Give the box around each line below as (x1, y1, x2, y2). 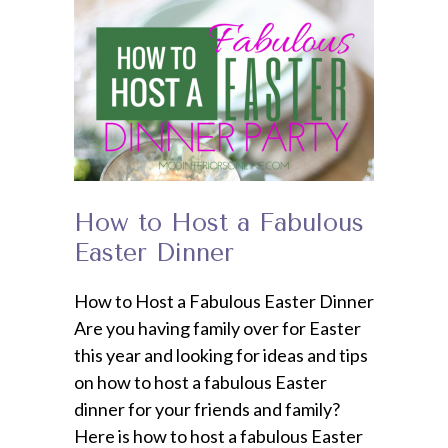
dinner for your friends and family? (74, 397, 340, 420)
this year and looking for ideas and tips (74, 343, 368, 366)
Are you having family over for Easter (74, 316, 361, 339)
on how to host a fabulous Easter (74, 370, 327, 393)
